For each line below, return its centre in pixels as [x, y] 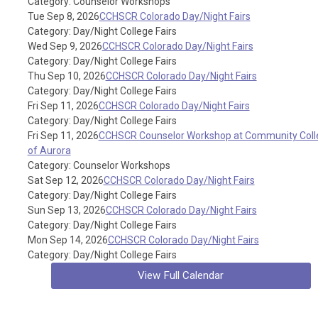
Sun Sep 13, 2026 [66, 210]
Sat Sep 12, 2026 [65, 180]
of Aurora [49, 150]
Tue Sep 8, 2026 [63, 16]
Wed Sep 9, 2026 [65, 46]
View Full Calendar [181, 275]
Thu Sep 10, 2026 [66, 76]
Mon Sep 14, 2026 [67, 240]
